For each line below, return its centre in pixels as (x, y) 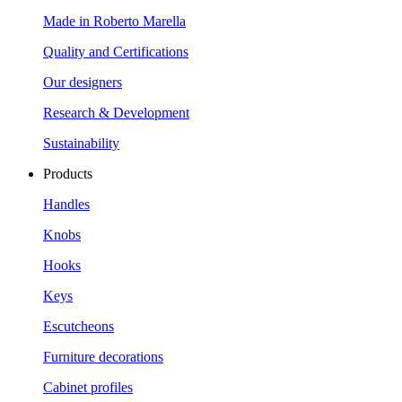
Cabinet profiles (88, 387)
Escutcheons (79, 326)
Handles (66, 204)
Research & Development (116, 113)
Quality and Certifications (116, 52)
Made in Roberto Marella (114, 21)
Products (68, 174)
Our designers (83, 82)
